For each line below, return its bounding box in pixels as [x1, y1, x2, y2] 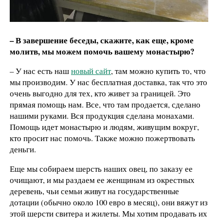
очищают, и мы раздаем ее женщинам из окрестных [10, 174, 195, 185]
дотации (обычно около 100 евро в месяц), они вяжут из [10, 197, 208, 208]
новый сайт [71, 65, 111, 77]
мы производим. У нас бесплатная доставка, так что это [10, 76, 207, 88]
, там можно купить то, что [111, 65, 206, 77]
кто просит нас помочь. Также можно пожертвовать [10, 132, 195, 144]
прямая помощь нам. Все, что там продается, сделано [10, 99, 200, 110]
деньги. [10, 144, 36, 155]
